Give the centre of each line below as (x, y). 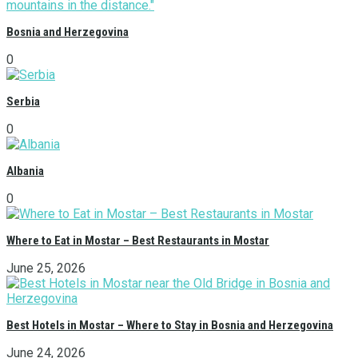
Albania (25, 171)
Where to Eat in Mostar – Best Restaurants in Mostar (138, 241)
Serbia (23, 102)
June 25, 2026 (46, 268)
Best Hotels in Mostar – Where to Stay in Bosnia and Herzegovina (170, 326)
